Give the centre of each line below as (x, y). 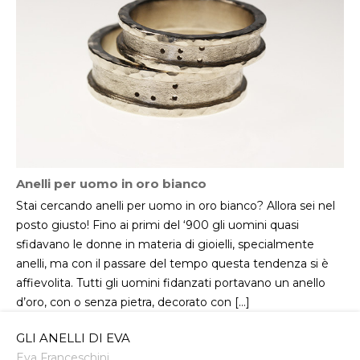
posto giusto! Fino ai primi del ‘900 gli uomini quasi (157, 225)
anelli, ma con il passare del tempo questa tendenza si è (172, 264)
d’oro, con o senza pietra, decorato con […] (133, 303)
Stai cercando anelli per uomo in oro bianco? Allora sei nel (176, 206)
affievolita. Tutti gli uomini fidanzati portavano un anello (171, 283)
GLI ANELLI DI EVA (73, 338)
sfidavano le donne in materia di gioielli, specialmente (165, 245)
